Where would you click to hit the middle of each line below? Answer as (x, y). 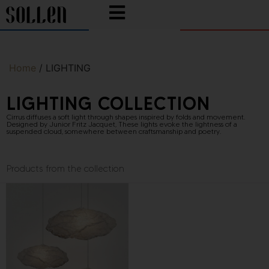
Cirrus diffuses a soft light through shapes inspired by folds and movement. (126, 116)
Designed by (28, 124)
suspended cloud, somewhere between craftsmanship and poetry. (114, 131)
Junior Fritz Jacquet (82, 124)
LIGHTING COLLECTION (108, 103)
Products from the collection (65, 169)
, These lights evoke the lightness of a (176, 124)
